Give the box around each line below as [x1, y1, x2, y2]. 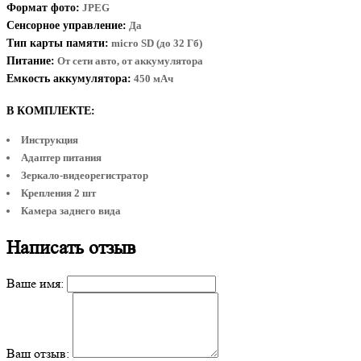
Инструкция [21, 133, 78, 146]
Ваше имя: [6, 275, 64, 291]
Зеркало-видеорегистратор [21, 168, 148, 181]
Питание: [6, 54, 55, 67]
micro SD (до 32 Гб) [109, 36, 202, 49]
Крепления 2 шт [21, 186, 96, 199]
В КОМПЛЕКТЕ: [6, 104, 95, 117]
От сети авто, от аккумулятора [55, 54, 203, 67]
